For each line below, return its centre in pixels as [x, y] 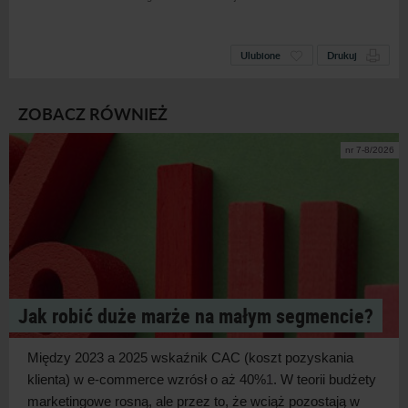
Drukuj [342, 55]
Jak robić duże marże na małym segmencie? [196, 315]
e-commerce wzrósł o [153, 379]
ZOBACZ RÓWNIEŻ [93, 113]
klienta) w [56, 379]
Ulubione [260, 55]
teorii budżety [337, 379]
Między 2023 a [71, 357]
